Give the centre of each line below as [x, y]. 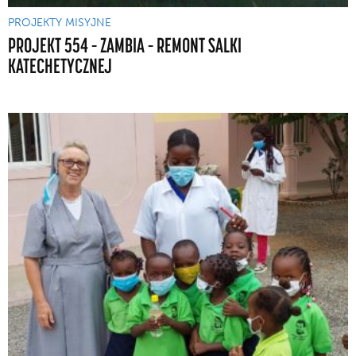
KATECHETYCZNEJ [60, 65]
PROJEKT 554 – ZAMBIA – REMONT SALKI [125, 44]
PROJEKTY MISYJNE [60, 22]
